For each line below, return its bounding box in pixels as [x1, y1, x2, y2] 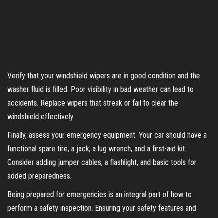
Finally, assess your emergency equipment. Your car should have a [7, 130, 207, 140]
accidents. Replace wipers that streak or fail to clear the [7, 98, 178, 108]
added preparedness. [7, 171, 72, 181]
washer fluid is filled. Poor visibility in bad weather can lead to [7, 84, 194, 94]
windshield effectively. [7, 111, 74, 121]
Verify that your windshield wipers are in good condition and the [7, 71, 200, 80]
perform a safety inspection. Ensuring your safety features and [7, 203, 196, 213]
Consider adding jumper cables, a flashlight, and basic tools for [7, 157, 197, 167]
